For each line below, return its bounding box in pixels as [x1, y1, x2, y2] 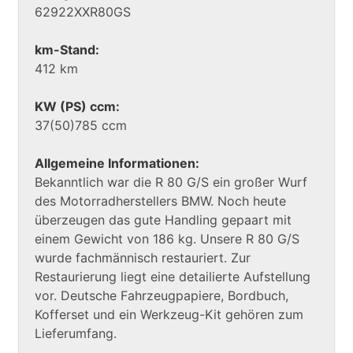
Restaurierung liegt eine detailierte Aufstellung [35, 269, 310, 285]
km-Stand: [35, 42, 99, 58]
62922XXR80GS [35, 4, 131, 20]
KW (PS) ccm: [35, 98, 120, 115]
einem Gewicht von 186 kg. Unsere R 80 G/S [35, 231, 299, 247]
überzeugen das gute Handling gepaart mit [35, 212, 292, 229]
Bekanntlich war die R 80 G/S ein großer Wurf [35, 174, 307, 191]
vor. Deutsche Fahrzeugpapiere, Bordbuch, [35, 288, 288, 304]
